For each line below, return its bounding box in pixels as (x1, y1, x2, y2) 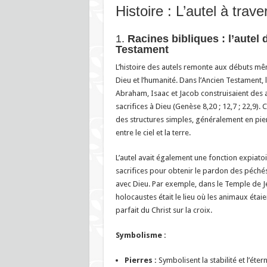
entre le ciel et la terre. (115, 128, 191, 137)
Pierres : (124, 255, 157, 265)
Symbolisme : (115, 230, 166, 240)
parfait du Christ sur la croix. (115, 205, 212, 215)
